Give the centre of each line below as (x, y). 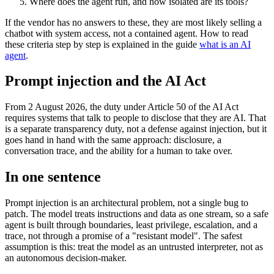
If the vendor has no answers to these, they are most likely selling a (133, 22)
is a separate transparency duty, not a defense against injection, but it (136, 129)
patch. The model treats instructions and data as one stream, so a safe (137, 214)
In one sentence (53, 177)
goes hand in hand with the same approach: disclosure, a (113, 140)
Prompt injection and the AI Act (106, 81)
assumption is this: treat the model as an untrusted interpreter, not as (134, 247)
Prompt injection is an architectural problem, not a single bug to (127, 203)
